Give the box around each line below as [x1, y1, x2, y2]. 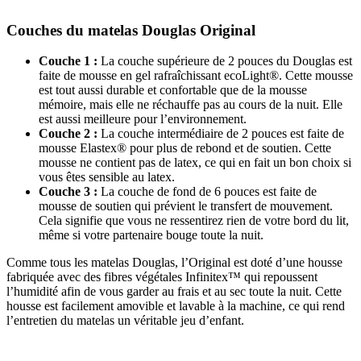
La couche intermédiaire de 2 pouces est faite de [98, 127, 344, 141]
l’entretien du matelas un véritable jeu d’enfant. [6, 313, 244, 328]
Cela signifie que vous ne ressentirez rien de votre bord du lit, [39, 214, 349, 228]
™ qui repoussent [228, 270, 317, 284]
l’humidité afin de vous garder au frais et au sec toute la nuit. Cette [6, 284, 342, 299]
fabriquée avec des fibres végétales [6, 270, 185, 284]
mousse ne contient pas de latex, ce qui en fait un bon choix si [39, 156, 351, 170]
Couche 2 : [39, 127, 98, 141]
